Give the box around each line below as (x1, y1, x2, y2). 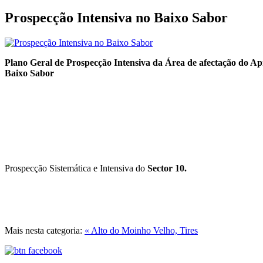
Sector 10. (145, 163, 187, 174)
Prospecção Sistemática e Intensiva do (5, 163, 145, 174)
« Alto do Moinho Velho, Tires (85, 225, 198, 236)
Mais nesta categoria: (5, 225, 82, 236)
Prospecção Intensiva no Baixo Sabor (5, 10, 228, 26)
